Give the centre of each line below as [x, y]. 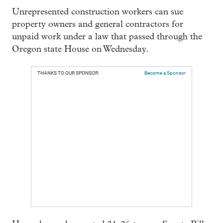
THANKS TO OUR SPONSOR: [68, 73]
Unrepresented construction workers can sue [98, 12]
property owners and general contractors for [98, 24]
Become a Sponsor [165, 73]
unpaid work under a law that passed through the [107, 37]
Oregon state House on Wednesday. [80, 49]
